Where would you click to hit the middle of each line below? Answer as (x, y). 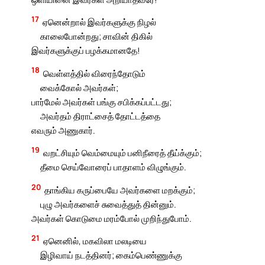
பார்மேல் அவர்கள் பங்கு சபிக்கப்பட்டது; (102, 101)
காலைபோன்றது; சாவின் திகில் (96, 36)
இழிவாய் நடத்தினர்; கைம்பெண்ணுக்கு (111, 255)
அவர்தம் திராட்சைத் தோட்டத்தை (100, 116)
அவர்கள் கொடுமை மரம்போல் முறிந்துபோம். (112, 218)
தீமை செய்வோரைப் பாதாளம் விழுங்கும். (113, 167)
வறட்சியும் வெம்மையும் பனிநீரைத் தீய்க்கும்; (123, 153)
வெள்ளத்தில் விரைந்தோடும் (95, 73)
